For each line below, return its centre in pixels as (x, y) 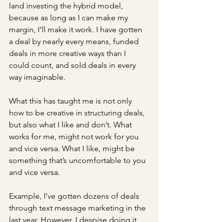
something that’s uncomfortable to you (78, 160)
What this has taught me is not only (71, 101)
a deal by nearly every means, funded (75, 41)
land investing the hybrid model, (67, 6)
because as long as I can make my (69, 18)
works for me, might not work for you (75, 137)
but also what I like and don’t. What (71, 125)
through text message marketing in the (78, 208)
